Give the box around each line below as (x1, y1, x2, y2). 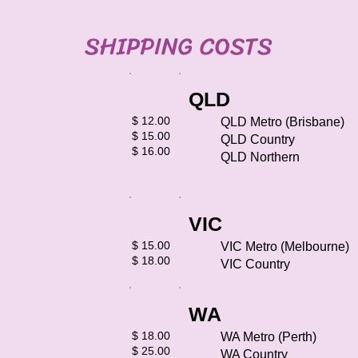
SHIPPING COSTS (85, 25, 272, 68)
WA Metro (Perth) (221, 330, 320, 344)
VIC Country (221, 257, 293, 271)
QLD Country (221, 133, 298, 146)
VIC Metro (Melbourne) (221, 240, 352, 253)
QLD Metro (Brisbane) (221, 115, 348, 129)
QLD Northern (221, 150, 303, 164)
